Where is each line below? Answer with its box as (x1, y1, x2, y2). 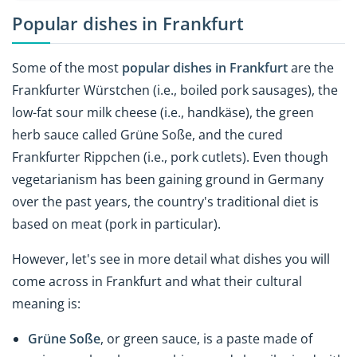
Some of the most (12, 58, 122, 76)
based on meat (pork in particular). (12, 214, 224, 233)
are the (288, 58, 334, 76)
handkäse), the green (187, 103, 314, 121)
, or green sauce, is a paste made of (100, 330, 312, 348)
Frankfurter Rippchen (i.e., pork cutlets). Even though (12, 147, 328, 166)
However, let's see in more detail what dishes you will (12, 250, 330, 269)
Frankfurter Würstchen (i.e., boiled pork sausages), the (12, 80, 338, 99)
